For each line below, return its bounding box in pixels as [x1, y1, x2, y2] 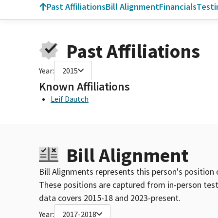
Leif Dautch [51, 93, 89, 104]
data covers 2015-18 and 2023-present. [39, 192, 181, 203]
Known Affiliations [39, 78, 130, 94]
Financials [159, 1, 197, 12]
